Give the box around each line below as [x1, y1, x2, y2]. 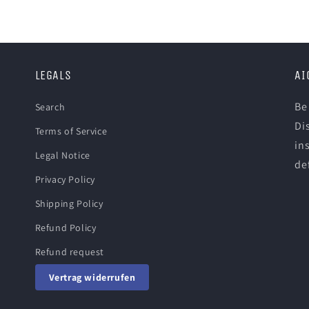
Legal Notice [34, 149, 90, 161]
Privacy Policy [34, 173, 96, 186]
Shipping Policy [34, 197, 103, 210]
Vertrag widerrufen [48, 271, 136, 283]
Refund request [34, 246, 105, 258]
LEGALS [34, 68, 72, 83]
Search [34, 101, 66, 113]
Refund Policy [34, 221, 97, 234]
